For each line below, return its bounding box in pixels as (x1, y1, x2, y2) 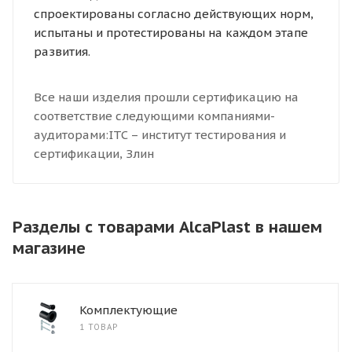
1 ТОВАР (79, 322, 118, 333)
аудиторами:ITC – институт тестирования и (33, 126, 286, 142)
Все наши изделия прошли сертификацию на (33, 89, 299, 104)
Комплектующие (79, 302, 178, 318)
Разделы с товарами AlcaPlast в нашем (13, 217, 322, 238)
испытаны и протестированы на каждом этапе (33, 24, 308, 40)
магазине (13, 238, 86, 259)
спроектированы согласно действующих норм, (33, 5, 313, 21)
